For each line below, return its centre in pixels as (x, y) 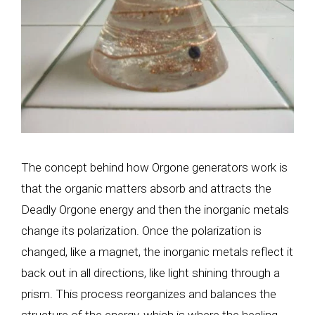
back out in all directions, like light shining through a (150, 273)
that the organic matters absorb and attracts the (146, 188)
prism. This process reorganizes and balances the (149, 294)
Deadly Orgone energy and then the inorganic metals (155, 210)
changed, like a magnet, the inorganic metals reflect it (157, 252)
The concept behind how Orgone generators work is (154, 167)
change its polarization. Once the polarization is (141, 231)
